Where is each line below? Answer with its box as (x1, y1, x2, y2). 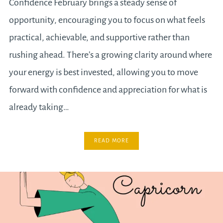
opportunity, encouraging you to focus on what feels (8, 15, 205, 25)
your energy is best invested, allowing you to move (8, 67, 198, 78)
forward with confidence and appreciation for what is (8, 85, 207, 95)
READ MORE (94, 137, 129, 144)
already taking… (8, 102, 69, 112)
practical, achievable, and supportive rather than (8, 32, 190, 43)
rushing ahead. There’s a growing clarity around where (8, 50, 212, 60)
